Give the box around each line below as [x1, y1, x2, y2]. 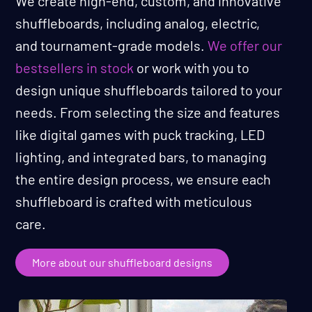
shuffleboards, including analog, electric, [15, 15, 260, 32]
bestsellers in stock [15, 59, 134, 77]
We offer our [208, 37, 283, 54]
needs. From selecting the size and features [15, 104, 281, 121]
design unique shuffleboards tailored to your [15, 81, 283, 99]
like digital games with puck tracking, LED [15, 126, 265, 143]
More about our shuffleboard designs [32, 256, 213, 270]
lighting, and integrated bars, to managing [15, 148, 267, 166]
